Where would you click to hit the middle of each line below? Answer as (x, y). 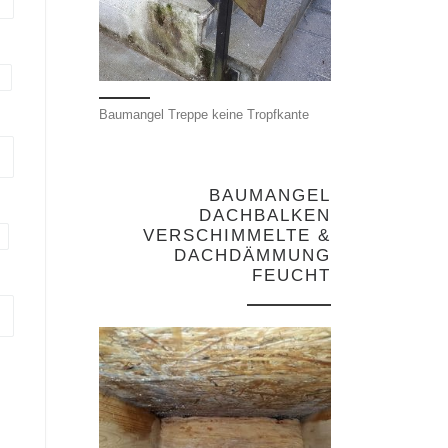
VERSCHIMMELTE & (237, 235)
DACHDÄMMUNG (252, 255)
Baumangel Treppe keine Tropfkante (204, 114)
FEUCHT (291, 275)
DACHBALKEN (265, 215)
